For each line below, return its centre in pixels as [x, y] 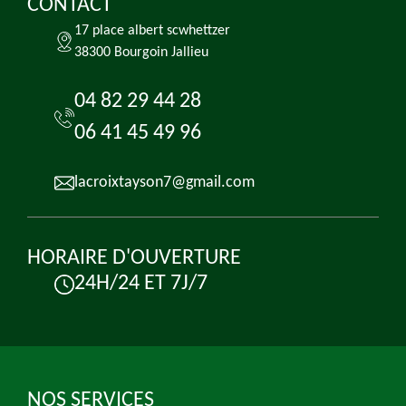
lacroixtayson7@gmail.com [164, 183]
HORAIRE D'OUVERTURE [134, 258]
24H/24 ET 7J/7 [141, 284]
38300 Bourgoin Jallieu [141, 53]
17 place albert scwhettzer [152, 31]
